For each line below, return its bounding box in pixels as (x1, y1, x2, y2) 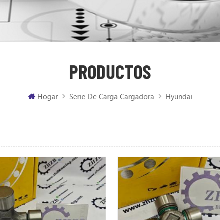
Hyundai (165, 91, 192, 101)
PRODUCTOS (69, 59, 151, 83)
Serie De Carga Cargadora (69, 91, 154, 101)
